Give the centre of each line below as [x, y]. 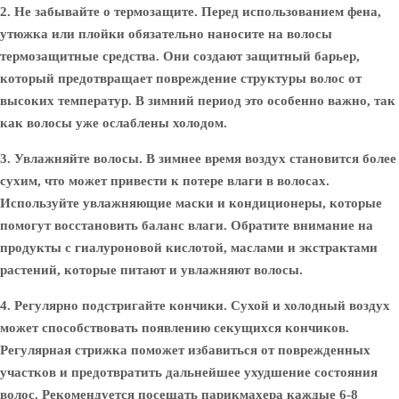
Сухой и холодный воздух [309, 305]
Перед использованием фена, [289, 12]
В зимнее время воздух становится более [269, 159]
